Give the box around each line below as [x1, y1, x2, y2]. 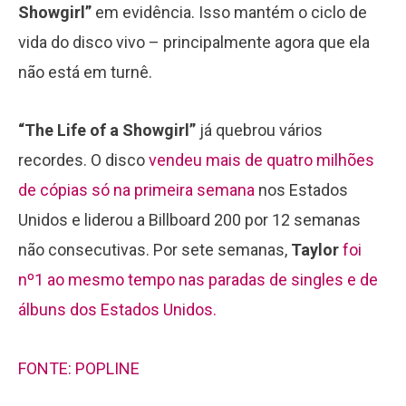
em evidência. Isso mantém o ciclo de [92, 2, 367, 22]
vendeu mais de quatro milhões [149, 150, 374, 170]
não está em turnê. [18, 62, 152, 82]
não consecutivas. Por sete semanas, [18, 240, 291, 260]
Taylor [291, 240, 339, 260]
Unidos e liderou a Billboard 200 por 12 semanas [18, 210, 361, 230]
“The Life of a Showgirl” [18, 121, 196, 140]
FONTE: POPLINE [18, 358, 143, 378]
